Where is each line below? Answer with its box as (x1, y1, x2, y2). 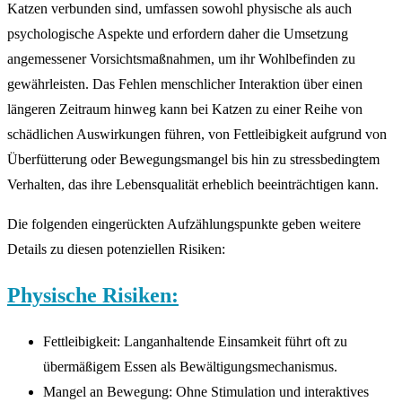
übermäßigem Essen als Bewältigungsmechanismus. (43, 359, 337, 375)
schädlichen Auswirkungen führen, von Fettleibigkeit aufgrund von (7, 127, 387, 143)
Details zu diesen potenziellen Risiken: (7, 241, 225, 258)
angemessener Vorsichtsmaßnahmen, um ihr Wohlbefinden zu (7, 51, 355, 67)
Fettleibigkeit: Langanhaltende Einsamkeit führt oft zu (43, 334, 347, 350)
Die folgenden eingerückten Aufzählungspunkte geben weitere (7, 216, 361, 232)
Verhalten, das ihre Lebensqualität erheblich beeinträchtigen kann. (7, 177, 379, 193)
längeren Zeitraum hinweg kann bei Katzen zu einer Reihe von (7, 101, 363, 118)
